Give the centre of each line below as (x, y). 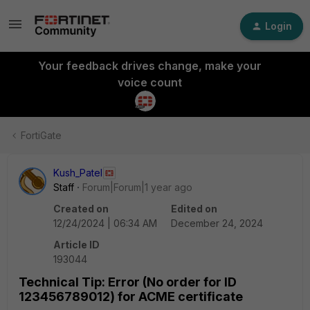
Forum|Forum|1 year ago (137, 187)
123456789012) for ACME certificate (131, 297)
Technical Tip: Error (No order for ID (128, 282)
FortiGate (41, 135)
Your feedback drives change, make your (149, 66)
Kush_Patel (78, 173)
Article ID (76, 245)
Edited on (194, 209)
